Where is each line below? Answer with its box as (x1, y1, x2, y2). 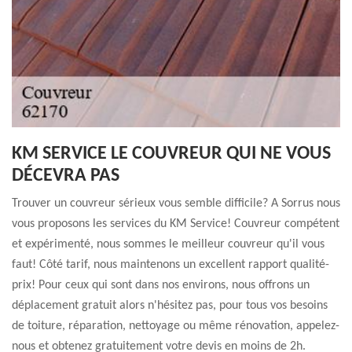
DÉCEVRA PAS (12, 167, 119, 185)
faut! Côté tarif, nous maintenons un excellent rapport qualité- (12, 258, 329, 271)
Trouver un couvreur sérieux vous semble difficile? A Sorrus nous (12, 197, 340, 210)
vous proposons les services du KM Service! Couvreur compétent (12, 218, 339, 230)
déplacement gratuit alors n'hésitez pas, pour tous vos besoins (12, 299, 328, 312)
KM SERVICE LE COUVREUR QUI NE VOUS (12, 145, 331, 163)
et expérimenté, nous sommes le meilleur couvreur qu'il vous (12, 238, 324, 251)
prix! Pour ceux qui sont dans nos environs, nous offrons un (12, 279, 310, 291)
